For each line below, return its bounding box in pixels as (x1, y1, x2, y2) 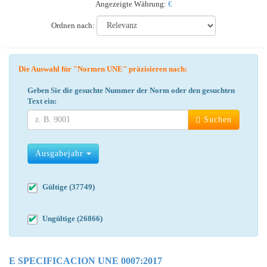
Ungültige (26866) (42, 213, 103, 223)
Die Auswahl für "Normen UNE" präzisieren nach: (18, 64, 194, 73)
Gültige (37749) (42, 182, 95, 191)
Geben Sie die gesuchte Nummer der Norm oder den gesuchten (27, 85, 235, 95)
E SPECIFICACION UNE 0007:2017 (9, 255, 162, 266)
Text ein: (27, 96, 57, 105)
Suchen (201, 114, 232, 124)
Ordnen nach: (51, 20, 97, 30)
